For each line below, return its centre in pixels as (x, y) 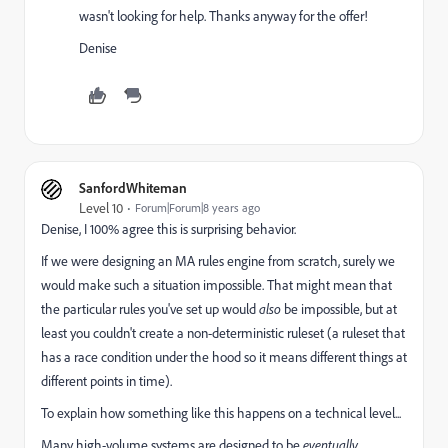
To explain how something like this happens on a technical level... (221, 413)
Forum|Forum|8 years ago (197, 207)
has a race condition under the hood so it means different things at (224, 357)
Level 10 (101, 208)
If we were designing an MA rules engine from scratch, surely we (218, 261)
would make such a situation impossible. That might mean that (216, 285)
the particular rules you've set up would (150, 309)
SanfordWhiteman (133, 187)
